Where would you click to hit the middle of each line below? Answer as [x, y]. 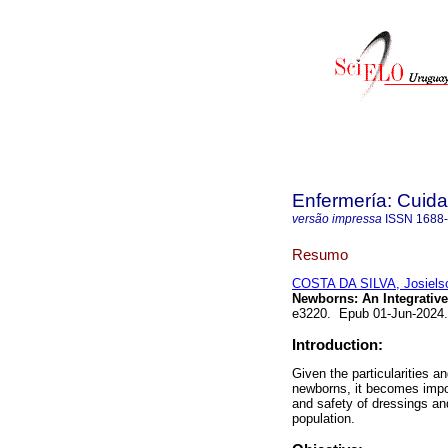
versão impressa [337, 219]
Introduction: [337, 345]
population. [323, 419]
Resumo [320, 254]
